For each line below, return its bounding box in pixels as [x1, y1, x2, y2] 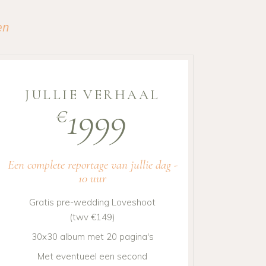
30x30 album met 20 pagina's [31, 231, 154, 243]
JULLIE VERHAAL [25, 86, 160, 103]
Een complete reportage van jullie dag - [7, 157, 178, 173]
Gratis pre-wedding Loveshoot [29, 197, 156, 208]
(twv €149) [69, 211, 116, 223]
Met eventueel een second [37, 251, 148, 262]
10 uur [78, 171, 107, 186]
